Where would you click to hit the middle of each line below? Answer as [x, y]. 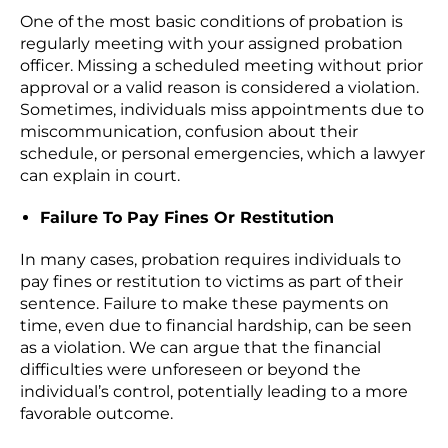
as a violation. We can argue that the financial [200, 348]
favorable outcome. [96, 414]
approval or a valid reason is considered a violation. [219, 88]
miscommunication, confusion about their [189, 132]
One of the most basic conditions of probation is [211, 22]
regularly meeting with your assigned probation [211, 44]
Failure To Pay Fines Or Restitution [187, 218]
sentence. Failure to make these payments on [204, 304]
